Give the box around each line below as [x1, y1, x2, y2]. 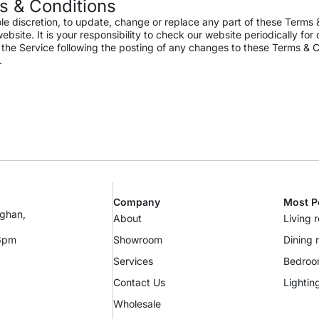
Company [113, 196, 160, 209]
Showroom [113, 234, 162, 246]
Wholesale [113, 298, 161, 310]
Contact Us [113, 276, 165, 289]
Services [113, 255, 153, 268]
